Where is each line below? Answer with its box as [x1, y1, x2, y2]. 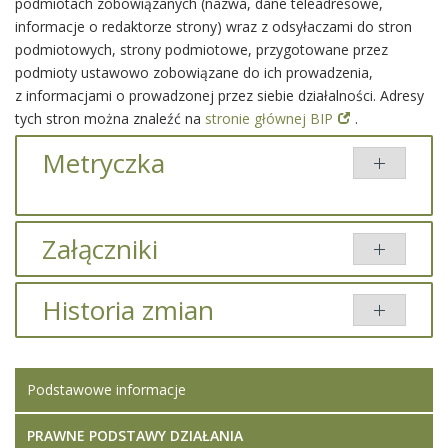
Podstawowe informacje [27, 380, 186, 399]
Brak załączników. [42, 277, 158, 296]
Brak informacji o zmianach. [42, 338, 223, 357]
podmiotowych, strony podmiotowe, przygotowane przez [15, 40, 388, 59]
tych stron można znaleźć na [15, 109, 205, 128]
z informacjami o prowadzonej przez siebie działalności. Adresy [15, 86, 424, 105]
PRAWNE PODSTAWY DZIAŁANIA [27, 426, 243, 445]
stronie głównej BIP [205, 109, 333, 128]
